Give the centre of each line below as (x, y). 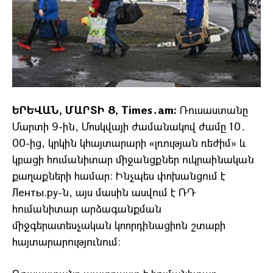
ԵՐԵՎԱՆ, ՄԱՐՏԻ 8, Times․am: (94, 110)
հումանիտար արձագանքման (87, 208)
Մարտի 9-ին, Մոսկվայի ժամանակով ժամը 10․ (129, 126)
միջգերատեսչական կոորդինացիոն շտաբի (119, 225)
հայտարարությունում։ (66, 241)
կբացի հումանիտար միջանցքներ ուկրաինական (133, 159)
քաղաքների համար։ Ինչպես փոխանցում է (119, 175)
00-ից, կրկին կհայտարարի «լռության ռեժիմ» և (129, 143)
